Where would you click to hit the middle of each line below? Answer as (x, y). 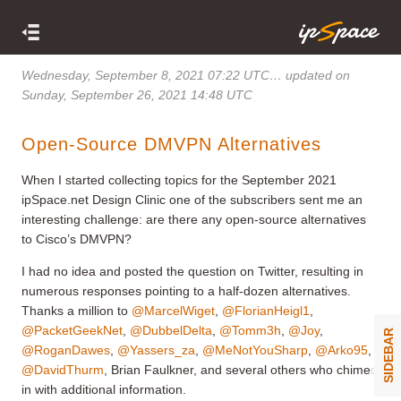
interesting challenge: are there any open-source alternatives (194, 219)
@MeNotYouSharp (255, 350)
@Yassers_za (156, 350)
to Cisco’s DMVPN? (77, 239)
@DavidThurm (63, 369)
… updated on (310, 75)
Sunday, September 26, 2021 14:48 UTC (137, 94)
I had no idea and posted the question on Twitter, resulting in (192, 271)
